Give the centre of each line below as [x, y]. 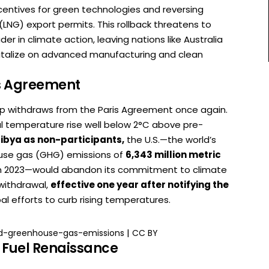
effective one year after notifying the [140, 184]
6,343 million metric [173, 154]
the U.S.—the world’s [170, 139]
